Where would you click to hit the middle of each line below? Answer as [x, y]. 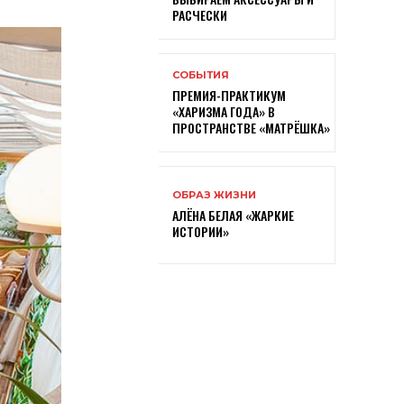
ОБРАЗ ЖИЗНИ [214, 194]
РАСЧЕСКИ [200, 15]
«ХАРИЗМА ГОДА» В [224, 111]
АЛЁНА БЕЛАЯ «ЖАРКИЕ [233, 215]
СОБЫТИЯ [201, 74]
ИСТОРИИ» [201, 231]
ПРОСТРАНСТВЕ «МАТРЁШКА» [251, 127]
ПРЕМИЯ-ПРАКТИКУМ [229, 95]
